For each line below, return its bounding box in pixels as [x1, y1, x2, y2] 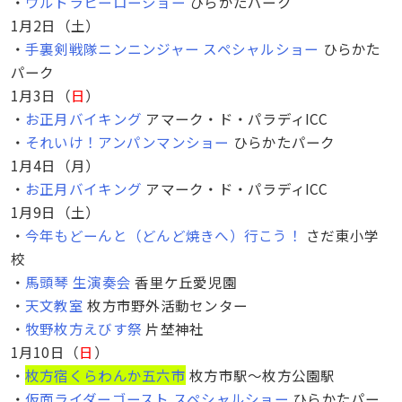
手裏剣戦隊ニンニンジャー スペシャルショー [24, 38, 319, 58]
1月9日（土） [10, 201, 100, 222]
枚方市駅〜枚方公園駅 [185, 364, 336, 385]
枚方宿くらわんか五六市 [24, 364, 186, 385]
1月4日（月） [10, 154, 100, 175]
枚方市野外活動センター [83, 294, 249, 315]
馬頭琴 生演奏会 [24, 271, 132, 292]
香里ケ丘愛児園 [131, 271, 238, 292]
